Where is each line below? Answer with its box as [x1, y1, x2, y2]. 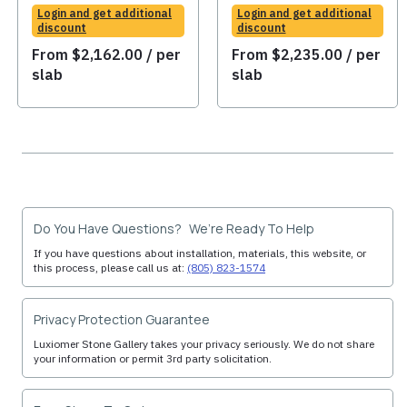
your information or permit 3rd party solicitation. [34, 352, 272, 366]
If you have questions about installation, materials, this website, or [34, 246, 366, 261]
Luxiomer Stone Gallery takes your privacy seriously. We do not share [34, 337, 374, 352]
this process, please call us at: [34, 261, 187, 275]
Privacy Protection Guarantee [34, 311, 210, 329]
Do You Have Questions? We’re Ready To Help [34, 220, 314, 238]
